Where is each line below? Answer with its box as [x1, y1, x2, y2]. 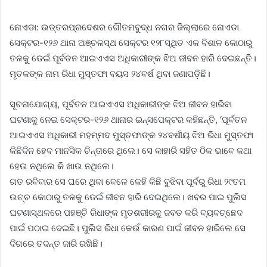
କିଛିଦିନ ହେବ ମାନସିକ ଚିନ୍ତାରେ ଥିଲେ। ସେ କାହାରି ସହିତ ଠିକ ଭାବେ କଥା [10, 145, 252, 157]
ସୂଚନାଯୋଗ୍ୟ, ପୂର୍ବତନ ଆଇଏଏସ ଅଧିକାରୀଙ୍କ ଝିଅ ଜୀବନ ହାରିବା [10, 98, 232, 110]
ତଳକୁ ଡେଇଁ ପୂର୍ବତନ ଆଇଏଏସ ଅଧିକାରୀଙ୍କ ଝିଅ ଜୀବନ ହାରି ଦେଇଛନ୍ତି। [10, 52, 256, 64]
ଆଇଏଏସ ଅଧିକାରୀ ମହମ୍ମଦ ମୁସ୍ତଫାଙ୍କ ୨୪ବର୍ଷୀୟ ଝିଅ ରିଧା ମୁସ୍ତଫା [10, 129, 253, 141]
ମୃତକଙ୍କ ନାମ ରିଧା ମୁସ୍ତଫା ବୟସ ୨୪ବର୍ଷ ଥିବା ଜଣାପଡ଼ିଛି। [10, 68, 210, 80]
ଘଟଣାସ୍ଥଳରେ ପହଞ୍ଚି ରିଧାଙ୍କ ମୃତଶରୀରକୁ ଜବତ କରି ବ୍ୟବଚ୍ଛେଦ [10, 207, 243, 219]
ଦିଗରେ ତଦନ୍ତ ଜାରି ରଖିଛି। [10, 238, 103, 250]
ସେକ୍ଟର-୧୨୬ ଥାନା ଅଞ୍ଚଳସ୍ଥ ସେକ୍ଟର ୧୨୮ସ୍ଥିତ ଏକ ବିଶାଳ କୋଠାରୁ [10, 37, 252, 49]
